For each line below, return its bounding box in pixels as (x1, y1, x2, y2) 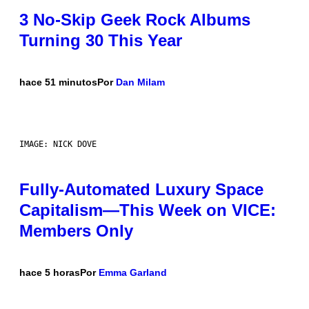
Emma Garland (99, 267, 167, 279)
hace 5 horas (19, 267, 80, 279)
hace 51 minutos (19, 77, 97, 88)
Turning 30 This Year (19, 31, 182, 50)
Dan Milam (116, 77, 165, 88)
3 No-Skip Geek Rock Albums (19, 10, 250, 30)
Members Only (19, 221, 133, 241)
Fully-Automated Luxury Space (19, 180, 263, 199)
